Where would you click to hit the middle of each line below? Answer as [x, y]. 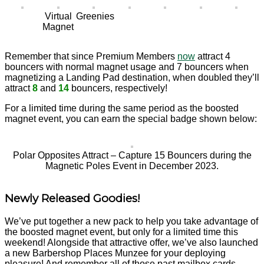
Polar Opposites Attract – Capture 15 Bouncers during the [132, 155]
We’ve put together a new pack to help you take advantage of [131, 221]
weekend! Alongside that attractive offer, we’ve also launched [131, 242]
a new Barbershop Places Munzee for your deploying [115, 253]
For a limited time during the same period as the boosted [122, 108]
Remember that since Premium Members [91, 56]
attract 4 [213, 56]
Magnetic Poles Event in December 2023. [132, 166]
